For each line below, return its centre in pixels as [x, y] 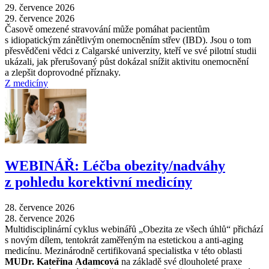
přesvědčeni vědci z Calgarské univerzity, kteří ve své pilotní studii [131, 51]
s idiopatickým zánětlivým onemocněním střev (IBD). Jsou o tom [128, 40]
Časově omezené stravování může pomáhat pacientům [107, 29]
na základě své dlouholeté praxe [180, 262]
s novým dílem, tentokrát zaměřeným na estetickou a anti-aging [124, 240]
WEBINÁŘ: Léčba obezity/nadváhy [115, 166]
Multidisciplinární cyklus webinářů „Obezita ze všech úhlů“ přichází [134, 229]
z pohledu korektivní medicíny [98, 182]
